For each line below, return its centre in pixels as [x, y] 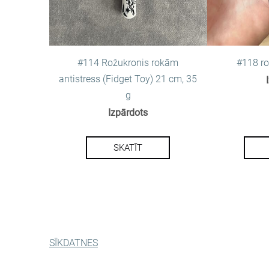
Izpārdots [128, 113]
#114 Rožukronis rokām [128, 63]
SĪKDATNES [74, 243]
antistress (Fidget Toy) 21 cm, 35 [128, 79]
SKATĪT [128, 148]
